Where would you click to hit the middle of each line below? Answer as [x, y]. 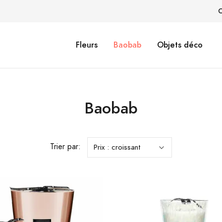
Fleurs [87, 45]
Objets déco [180, 45]
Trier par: [65, 146]
